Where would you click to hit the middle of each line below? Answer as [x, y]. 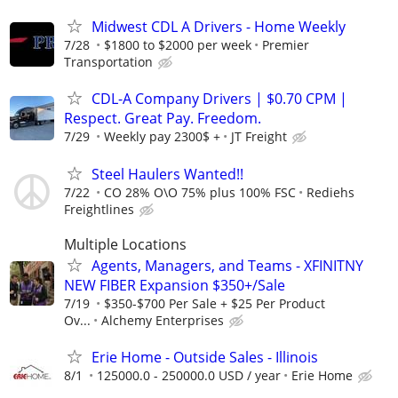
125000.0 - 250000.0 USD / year [189, 375]
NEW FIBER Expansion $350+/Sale [175, 285]
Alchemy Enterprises [163, 320]
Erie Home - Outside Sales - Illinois [205, 357]
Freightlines [99, 209]
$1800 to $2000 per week [178, 45]
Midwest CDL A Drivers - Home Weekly [219, 27]
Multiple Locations [125, 244]
